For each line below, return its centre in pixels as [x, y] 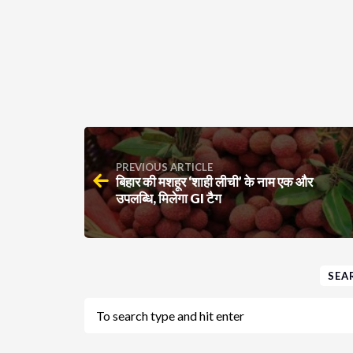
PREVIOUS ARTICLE [164, 167]
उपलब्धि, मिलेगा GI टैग [169, 199]
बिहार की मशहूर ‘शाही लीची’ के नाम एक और [214, 182]
